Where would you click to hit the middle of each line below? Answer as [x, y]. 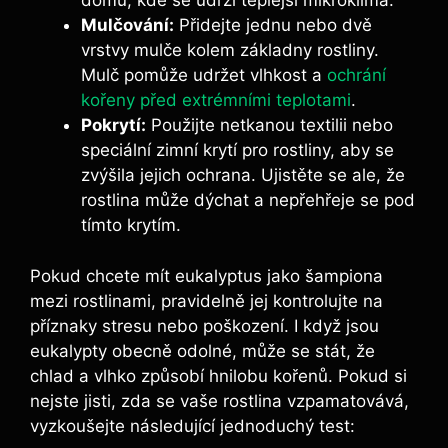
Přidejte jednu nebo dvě [273, 25]
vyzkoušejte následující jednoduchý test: [192, 425]
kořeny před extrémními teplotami [216, 100]
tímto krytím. [131, 225]
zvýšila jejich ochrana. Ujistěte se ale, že [243, 175]
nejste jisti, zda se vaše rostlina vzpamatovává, [219, 400]
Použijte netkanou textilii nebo [269, 125]
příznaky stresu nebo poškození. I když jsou [204, 325]
